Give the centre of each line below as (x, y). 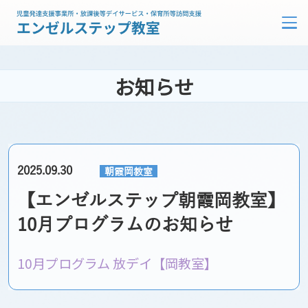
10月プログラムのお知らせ (125, 225)
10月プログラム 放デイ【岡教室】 (117, 263)
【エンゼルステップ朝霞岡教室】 (151, 201)
